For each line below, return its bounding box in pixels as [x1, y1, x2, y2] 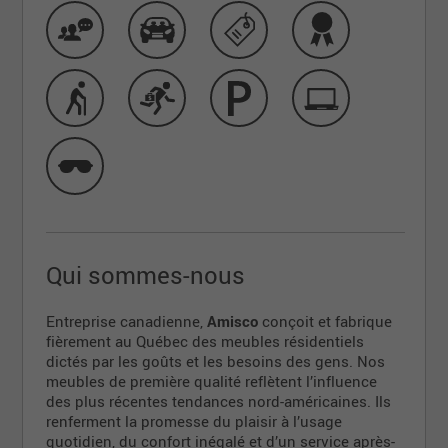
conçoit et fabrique [258, 310, 393, 331]
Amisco [207, 310, 259, 331]
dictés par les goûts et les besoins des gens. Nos [46, 350, 386, 371]
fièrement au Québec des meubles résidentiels [46, 330, 365, 351]
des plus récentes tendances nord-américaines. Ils [46, 390, 392, 411]
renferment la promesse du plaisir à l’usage [46, 410, 343, 431]
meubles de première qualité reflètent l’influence [46, 370, 378, 391]
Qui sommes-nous [46, 258, 246, 291]
